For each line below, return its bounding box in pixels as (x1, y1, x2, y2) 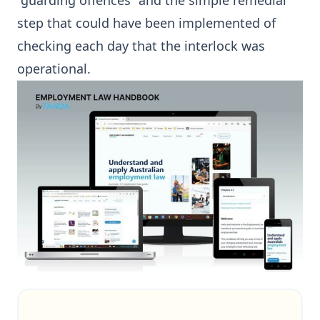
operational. (17, 60, 91, 77)
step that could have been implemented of (17, 14, 276, 31)
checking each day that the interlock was (17, 37, 265, 54)
